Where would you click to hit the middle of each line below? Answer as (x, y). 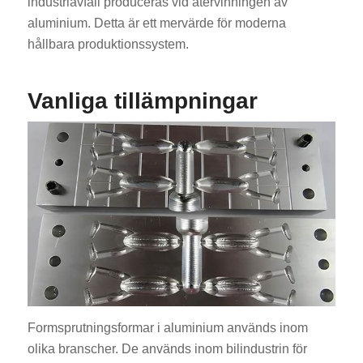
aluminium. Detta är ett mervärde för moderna (156, 23)
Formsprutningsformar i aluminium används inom (167, 327)
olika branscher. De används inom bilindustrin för (167, 348)
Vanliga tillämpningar (142, 100)
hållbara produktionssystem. (108, 44)
